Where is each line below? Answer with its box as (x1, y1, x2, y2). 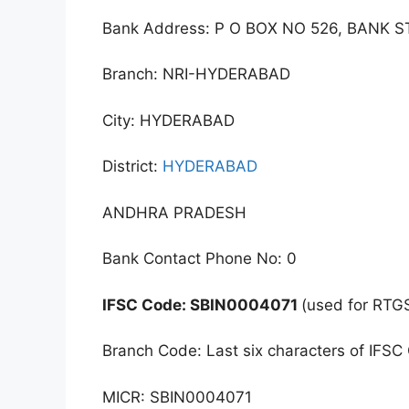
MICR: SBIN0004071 (102, 387, 252, 406)
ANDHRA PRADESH (102, 203, 246, 222)
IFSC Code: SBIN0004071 (102, 295, 301, 314)
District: (102, 157, 163, 176)
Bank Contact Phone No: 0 (102, 249, 297, 268)
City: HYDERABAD (102, 110, 235, 130)
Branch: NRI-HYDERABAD (102, 65, 290, 84)
